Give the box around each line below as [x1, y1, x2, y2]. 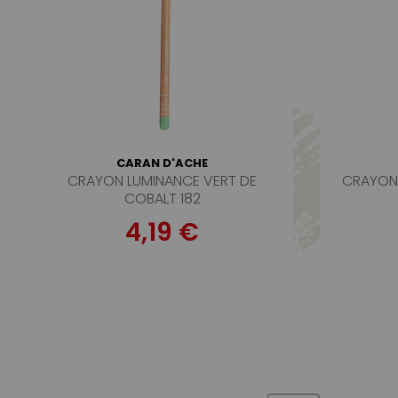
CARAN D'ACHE [116, 155, 209, 172]
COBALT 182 [123, 188, 201, 210]
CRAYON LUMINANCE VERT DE [68, 171, 258, 192]
